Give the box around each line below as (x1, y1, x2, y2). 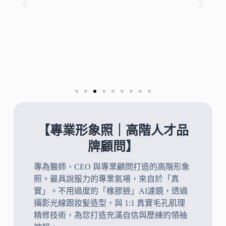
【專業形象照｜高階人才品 (37, 123, 189, 137)
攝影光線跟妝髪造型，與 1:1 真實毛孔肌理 (33, 198, 185, 207)
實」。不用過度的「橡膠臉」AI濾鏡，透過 (33, 186, 188, 195)
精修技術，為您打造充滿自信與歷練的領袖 (33, 210, 187, 219)
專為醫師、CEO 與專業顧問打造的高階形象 (33, 162, 190, 171)
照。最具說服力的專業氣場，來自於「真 (33, 174, 179, 183)
